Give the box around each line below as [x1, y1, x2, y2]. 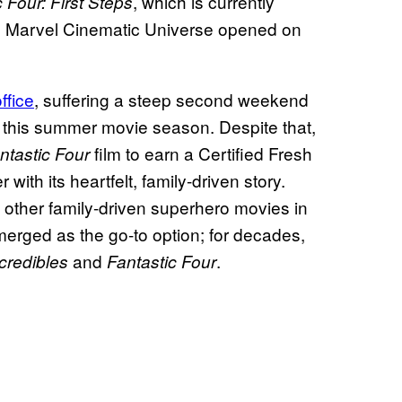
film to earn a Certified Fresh [90, 140, 312, 165]
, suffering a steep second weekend [34, 86, 309, 111]
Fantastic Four [107, 249, 216, 273]
